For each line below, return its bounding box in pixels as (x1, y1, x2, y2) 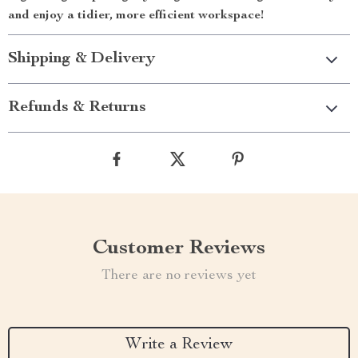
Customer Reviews (93, 238, 265, 259)
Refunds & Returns (8, 100, 146, 116)
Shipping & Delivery (8, 51, 155, 67)
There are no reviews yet (101, 268, 257, 283)
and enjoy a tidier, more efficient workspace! (8, 10, 264, 22)
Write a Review (125, 336, 233, 353)
